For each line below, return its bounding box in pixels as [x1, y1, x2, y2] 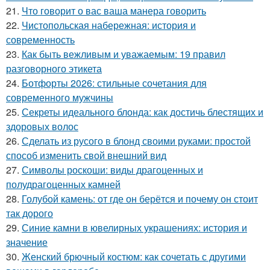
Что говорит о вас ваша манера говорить [22, 3, 206, 17]
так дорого [6, 206, 53, 220]
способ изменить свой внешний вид [6, 148, 166, 162]
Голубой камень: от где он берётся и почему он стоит [22, 191, 258, 206]
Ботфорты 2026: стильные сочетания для [22, 75, 207, 90]
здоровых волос [6, 119, 78, 133]
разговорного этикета [6, 61, 102, 75]
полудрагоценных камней [6, 177, 121, 191]
